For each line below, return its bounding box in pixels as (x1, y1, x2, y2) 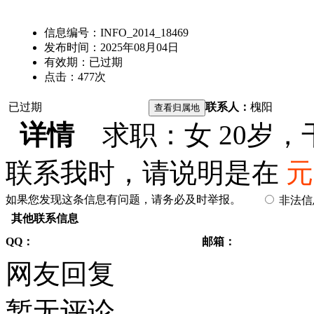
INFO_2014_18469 (100, 27, 189, 39)
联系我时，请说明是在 (6, 158, 286, 188)
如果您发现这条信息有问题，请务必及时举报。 (6, 193, 241, 205)
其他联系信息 (6, 212, 84, 224)
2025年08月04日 (100, 41, 179, 53)
